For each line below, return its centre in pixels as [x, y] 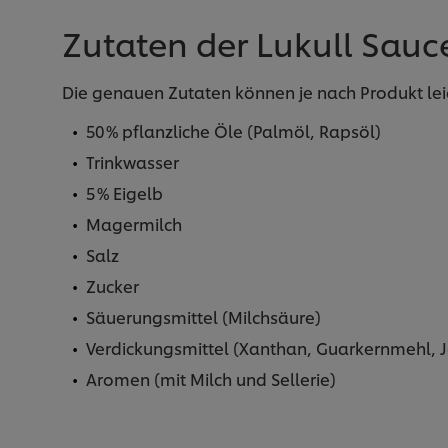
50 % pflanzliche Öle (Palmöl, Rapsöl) [233, 130]
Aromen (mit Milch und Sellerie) [211, 378]
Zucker [112, 285]
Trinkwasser [132, 161]
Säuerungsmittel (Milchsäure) [203, 316]
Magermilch [134, 223]
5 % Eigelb [124, 192]
